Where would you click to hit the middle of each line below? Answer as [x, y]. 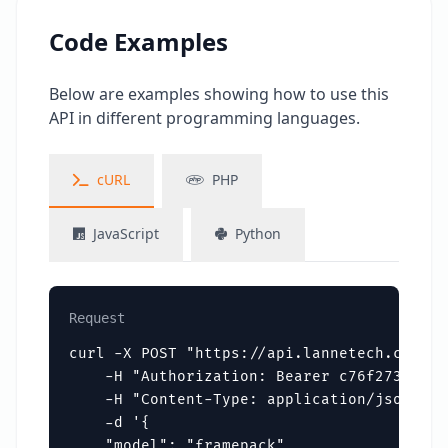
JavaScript [126, 233]
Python [258, 233]
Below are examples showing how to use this [219, 94]
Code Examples [138, 41]
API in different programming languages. [204, 118]
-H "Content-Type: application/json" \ [253, 399]
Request [97, 318]
